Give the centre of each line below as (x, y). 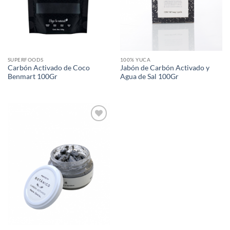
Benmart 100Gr (32, 77)
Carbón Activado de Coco (49, 68)
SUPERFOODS (25, 59)
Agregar (94, 128)
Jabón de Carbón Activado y (165, 68)
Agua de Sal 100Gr (149, 77)
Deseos (94, 150)
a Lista (94, 136)
